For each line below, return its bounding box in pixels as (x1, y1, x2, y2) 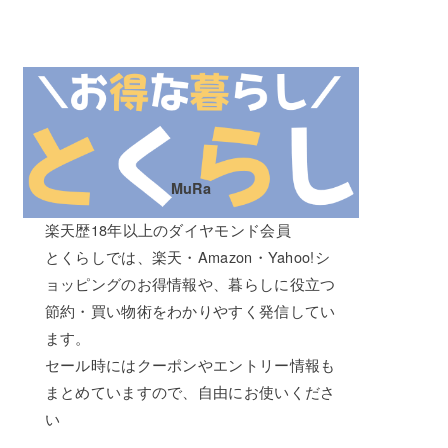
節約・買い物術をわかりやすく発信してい (44, 300, 336, 322)
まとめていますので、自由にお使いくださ (44, 381, 336, 403)
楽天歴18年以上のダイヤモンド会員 (44, 219, 291, 241)
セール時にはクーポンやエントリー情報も (44, 354, 336, 376)
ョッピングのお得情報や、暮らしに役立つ (44, 273, 336, 295)
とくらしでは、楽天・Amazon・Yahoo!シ (44, 246, 330, 268)
